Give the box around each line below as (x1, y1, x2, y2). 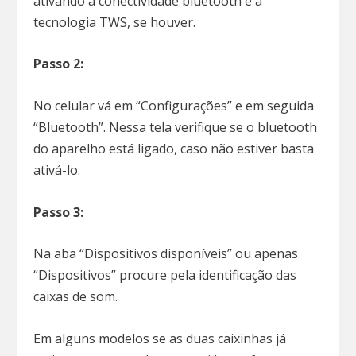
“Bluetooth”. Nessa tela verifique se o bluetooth (33, 118, 318, 136)
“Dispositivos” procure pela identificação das (33, 266, 297, 284)
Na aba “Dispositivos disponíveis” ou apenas (33, 245, 299, 263)
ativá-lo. (33, 161, 84, 179)
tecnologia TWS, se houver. (33, 13, 199, 31)
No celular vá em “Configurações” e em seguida (33, 96, 315, 114)
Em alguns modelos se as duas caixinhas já (33, 329, 287, 347)
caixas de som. (33, 288, 122, 306)
